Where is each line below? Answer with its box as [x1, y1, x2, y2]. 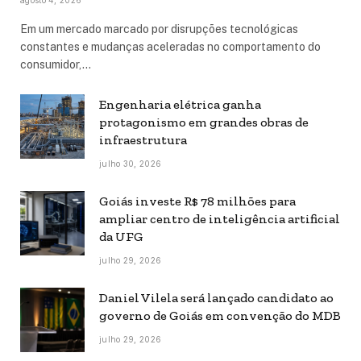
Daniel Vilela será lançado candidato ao [99, 290, 334, 306]
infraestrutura [99, 132, 187, 148]
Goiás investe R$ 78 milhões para [99, 193, 296, 210]
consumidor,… [20, 58, 91, 72]
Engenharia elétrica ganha [99, 97, 261, 113]
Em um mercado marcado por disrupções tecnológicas [20, 23, 298, 36]
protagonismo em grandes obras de [99, 114, 309, 131]
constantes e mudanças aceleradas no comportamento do [20, 40, 321, 54]
